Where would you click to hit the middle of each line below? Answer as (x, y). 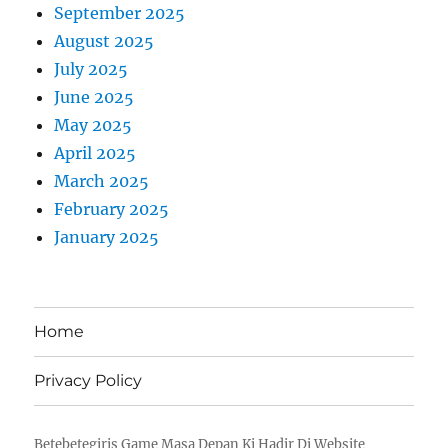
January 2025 (107, 236)
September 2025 (120, 12)
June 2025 (94, 96)
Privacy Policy (88, 381)
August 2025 (104, 40)
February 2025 (112, 208)
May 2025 (93, 124)
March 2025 (102, 180)
